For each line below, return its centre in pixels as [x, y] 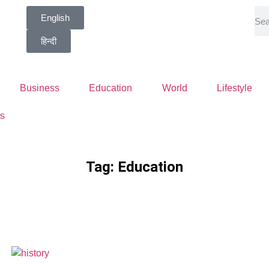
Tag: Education [134, 167]
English [55, 18]
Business [40, 88]
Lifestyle [234, 88]
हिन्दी [48, 41]
